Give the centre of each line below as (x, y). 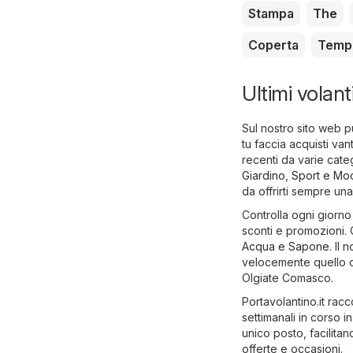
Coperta (273, 45)
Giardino (264, 176)
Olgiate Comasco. (288, 278)
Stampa (271, 14)
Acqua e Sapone (286, 247)
